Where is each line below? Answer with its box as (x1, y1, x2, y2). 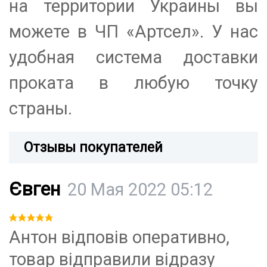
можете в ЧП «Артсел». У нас (9, 21, 258, 42)
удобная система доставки (9, 47, 258, 68)
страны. (9, 98, 72, 119)
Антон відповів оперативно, (9, 227, 229, 248)
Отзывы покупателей (24, 139, 163, 156)
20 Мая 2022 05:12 (67, 179, 213, 200)
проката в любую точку (9, 73, 258, 94)
